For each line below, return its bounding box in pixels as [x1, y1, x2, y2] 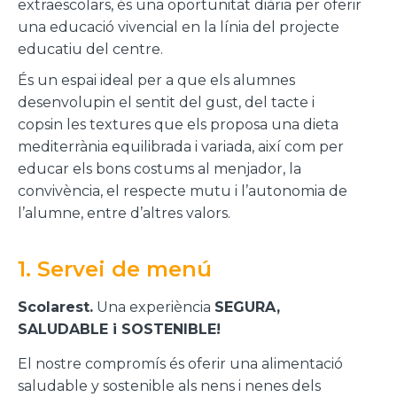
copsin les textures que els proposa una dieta [18, 115, 339, 133]
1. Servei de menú [18, 255, 212, 282]
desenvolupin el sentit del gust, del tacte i [18, 93, 315, 111]
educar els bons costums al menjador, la [18, 160, 301, 177]
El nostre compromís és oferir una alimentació [18, 354, 343, 372]
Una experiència [93, 298, 214, 315]
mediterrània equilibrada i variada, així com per [18, 137, 344, 155]
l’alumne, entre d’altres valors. [18, 204, 230, 222]
